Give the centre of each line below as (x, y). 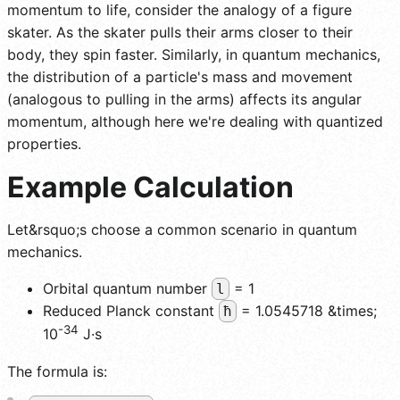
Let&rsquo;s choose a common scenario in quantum (182, 230)
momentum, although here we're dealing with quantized (195, 122)
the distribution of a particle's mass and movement (180, 77)
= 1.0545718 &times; (307, 311)
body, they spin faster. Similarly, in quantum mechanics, (194, 55)
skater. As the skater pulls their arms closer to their (180, 33)
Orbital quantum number (127, 289)
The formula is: (57, 371)
